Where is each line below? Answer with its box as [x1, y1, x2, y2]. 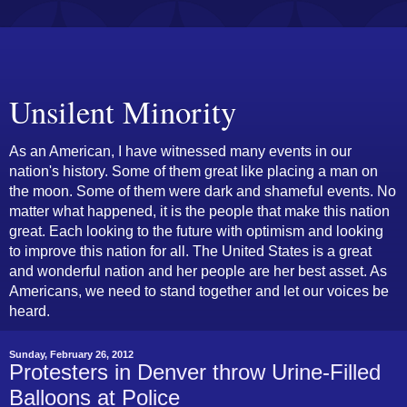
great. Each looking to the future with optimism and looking [9, 223, 383, 239]
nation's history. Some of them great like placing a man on [9, 164, 378, 179]
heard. [9, 303, 50, 319]
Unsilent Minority [9, 91, 236, 133]
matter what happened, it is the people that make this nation [9, 203, 390, 219]
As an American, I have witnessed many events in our [9, 144, 352, 159]
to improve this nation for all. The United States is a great [9, 243, 372, 259]
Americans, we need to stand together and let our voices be [9, 283, 389, 299]
